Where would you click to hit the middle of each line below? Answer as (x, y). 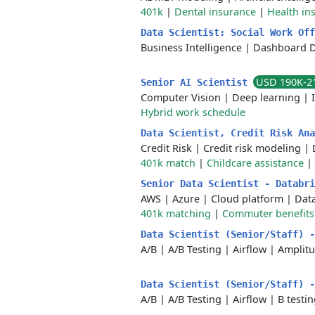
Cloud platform (247, 199)
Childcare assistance (255, 163)
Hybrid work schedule (193, 112)
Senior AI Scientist (197, 82)
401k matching (176, 213)
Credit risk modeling (252, 148)
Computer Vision (181, 97)
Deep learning (266, 97)
